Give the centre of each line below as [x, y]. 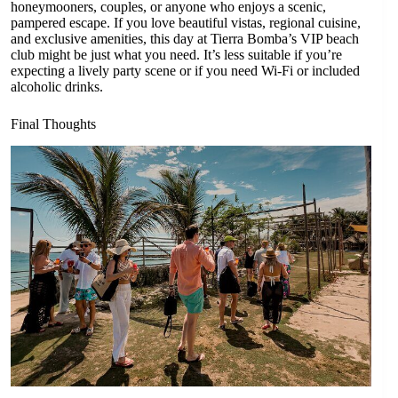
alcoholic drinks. [57, 87]
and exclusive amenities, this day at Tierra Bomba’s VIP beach [185, 39]
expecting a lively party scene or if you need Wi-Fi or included [185, 71]
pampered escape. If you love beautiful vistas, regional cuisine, [186, 23]
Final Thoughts [53, 124]
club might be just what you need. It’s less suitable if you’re [176, 55]
